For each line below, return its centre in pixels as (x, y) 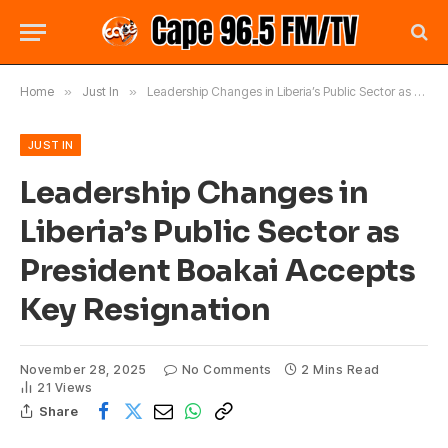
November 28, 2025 (83, 369)
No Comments (226, 369)
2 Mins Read (340, 369)
